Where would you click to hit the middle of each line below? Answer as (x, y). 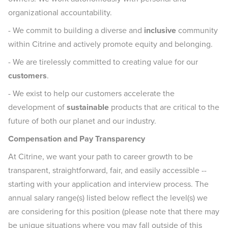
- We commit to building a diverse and (76, 30)
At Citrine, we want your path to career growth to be (101, 156)
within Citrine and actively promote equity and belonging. (110, 44)
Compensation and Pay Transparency (78, 139)
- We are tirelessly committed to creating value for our (103, 62)
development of (37, 107)
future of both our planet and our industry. (82, 121)
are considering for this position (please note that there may (114, 211)
